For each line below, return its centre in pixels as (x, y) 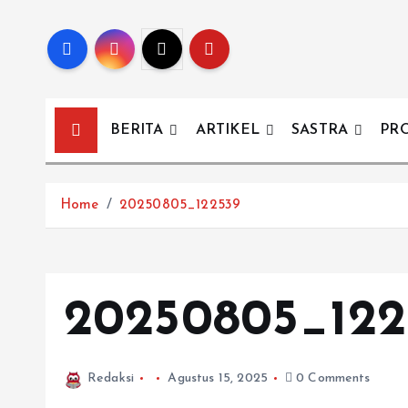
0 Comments (331, 378)
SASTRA (320, 130)
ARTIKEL (227, 130)
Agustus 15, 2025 (218, 378)
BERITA (137, 130)
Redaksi (111, 378)
